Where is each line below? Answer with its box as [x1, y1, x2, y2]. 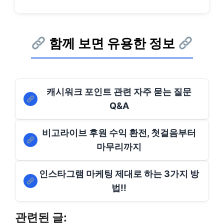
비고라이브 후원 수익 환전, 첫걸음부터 [42, 127, 196, 138]
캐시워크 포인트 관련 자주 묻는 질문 [46, 86, 191, 97]
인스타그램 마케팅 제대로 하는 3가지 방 [39, 168, 199, 179]
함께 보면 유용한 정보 [46, 35, 178, 51]
